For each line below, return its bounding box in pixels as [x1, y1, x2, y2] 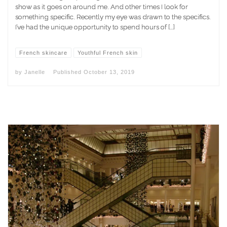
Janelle [24, 68, 45, 75]
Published [53, 68, 84, 75]
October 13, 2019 [84, 68, 135, 75]
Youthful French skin [77, 49, 138, 56]
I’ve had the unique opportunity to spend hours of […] [15, 22, 175, 31]
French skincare [19, 49, 68, 56]
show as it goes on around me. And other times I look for [15, 2, 188, 11]
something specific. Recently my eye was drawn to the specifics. [15, 12, 211, 21]
